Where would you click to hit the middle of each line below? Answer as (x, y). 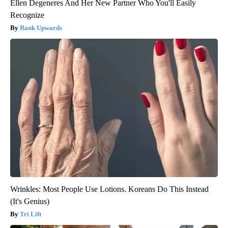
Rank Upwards (41, 27)
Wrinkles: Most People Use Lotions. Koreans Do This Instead (109, 189)
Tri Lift (31, 214)
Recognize (27, 15)
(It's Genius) (30, 201)
